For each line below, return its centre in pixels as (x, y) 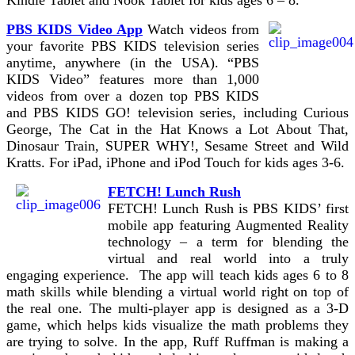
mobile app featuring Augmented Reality (228, 225)
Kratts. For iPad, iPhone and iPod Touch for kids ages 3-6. (176, 162)
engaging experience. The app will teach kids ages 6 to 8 (177, 275)
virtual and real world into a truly (228, 258)
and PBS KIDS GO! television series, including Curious (177, 112)
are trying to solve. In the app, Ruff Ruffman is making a (177, 341)
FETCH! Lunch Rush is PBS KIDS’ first (228, 208)
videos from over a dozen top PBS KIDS (133, 95)
